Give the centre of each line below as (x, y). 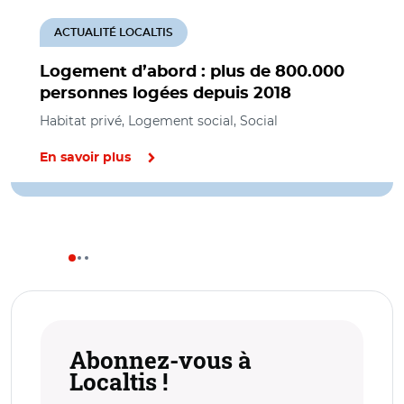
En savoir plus (85, 157)
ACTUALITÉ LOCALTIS (114, 32)
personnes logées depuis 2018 (165, 93)
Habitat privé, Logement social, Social (159, 120)
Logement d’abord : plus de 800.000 (192, 72)
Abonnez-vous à (161, 359)
